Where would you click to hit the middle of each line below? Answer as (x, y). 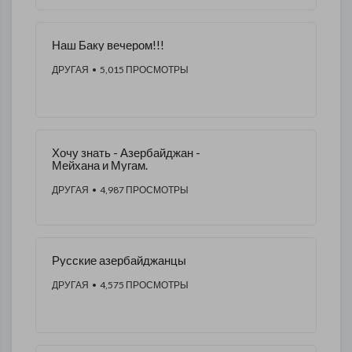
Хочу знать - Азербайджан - (126, 152)
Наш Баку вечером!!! (108, 45)
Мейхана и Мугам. (100, 165)
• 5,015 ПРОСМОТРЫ (139, 70)
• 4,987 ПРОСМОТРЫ (139, 190)
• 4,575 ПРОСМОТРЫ (139, 285)
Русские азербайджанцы (119, 260)
